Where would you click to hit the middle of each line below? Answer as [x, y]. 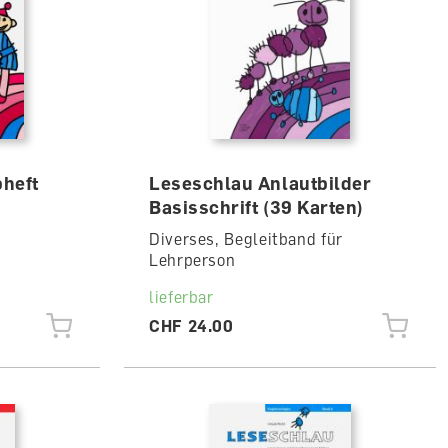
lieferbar [181, 297]
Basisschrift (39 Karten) [256, 207]
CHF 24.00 [191, 326]
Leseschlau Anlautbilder [260, 183]
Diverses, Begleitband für [245, 239]
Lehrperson [192, 260]
